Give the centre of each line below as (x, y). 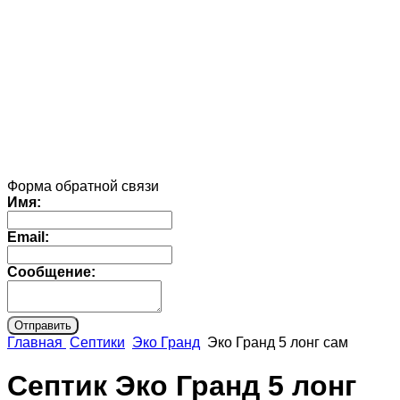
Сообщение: (51, 271)
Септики (97, 342)
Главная (37, 342)
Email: (28, 237)
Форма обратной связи (83, 186)
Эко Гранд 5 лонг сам (278, 342)
